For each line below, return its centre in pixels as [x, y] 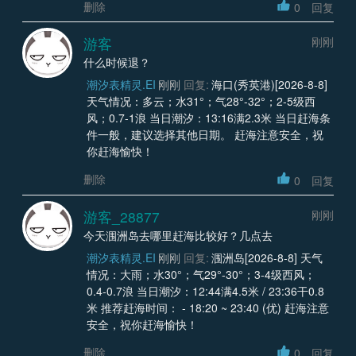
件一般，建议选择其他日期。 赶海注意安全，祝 [205, 135]
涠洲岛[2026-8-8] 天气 [267, 257]
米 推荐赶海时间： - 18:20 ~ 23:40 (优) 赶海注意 [207, 307]
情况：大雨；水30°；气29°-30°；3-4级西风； [201, 274]
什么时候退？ [117, 62]
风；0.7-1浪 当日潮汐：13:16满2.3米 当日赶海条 [208, 118]
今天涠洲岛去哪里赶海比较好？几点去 [178, 235]
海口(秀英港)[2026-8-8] [269, 85]
